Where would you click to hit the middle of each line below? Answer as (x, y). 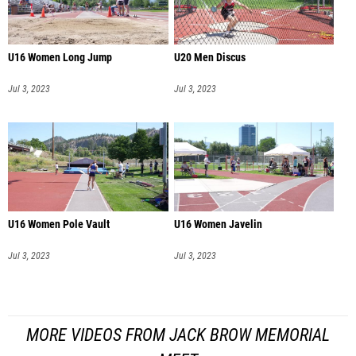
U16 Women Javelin (218, 225)
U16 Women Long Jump (60, 57)
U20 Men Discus (209, 57)
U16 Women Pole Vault (59, 225)
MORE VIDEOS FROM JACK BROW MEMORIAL (178, 335)
